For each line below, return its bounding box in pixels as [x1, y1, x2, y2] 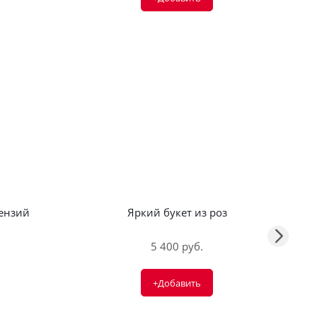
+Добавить [153, 277, 201, 289]
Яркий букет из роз [127, 205, 227, 219]
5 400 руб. [151, 239, 203, 253]
